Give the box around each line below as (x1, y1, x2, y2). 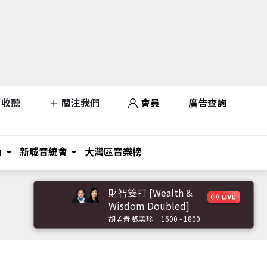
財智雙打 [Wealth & (108, 185, 193, 200)
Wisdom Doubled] (108, 198, 190, 213)
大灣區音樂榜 (85, 144, 142, 159)
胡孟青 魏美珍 (108, 213, 153, 223)
